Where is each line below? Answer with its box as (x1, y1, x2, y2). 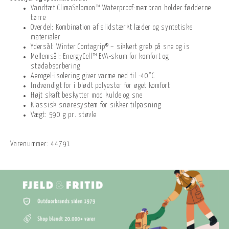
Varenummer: (10, 141, 49, 148)
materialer (31, 34, 61, 41)
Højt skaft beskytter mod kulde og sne (31, 92, 143, 100)
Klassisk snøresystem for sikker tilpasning (31, 102, 162, 109)
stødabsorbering (31, 63, 81, 71)
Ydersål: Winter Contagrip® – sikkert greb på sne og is (31, 43, 190, 51)
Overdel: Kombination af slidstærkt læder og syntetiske (31, 24, 193, 32)
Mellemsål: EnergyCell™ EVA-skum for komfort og (31, 53, 169, 61)
